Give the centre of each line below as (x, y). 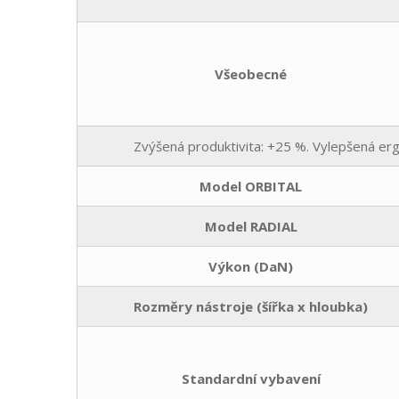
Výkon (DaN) (251, 266)
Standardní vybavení (251, 378)
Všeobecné (251, 73)
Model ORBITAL (251, 186)
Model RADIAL (251, 226)
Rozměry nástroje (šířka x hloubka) (251, 306)
